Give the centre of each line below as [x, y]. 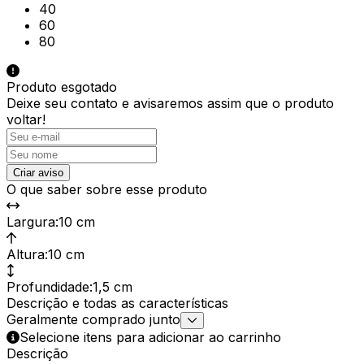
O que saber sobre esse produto [107, 189]
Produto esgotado [62, 87]
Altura [26, 254]
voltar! [26, 119]
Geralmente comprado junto [93, 319]
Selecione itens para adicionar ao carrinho [150, 337]
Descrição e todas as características [117, 303]
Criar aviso [38, 172]
